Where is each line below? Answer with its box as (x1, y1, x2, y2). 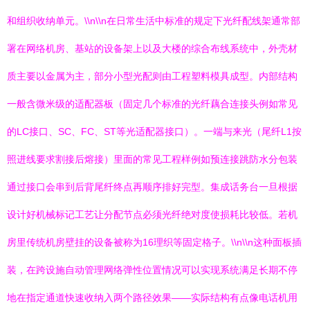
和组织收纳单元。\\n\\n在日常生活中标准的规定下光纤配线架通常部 (7, 15, 300, 26)
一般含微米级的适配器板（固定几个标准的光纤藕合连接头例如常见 (7, 98, 298, 109)
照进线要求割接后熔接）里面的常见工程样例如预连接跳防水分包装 (7, 154, 298, 165)
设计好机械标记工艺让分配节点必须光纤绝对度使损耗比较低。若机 (7, 209, 298, 220)
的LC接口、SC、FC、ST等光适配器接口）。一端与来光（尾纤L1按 (7, 126, 302, 137)
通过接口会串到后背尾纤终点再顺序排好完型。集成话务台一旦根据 (7, 181, 298, 192)
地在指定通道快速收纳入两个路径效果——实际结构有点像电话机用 (7, 292, 298, 303)
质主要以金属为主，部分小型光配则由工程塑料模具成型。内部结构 (7, 71, 298, 82)
